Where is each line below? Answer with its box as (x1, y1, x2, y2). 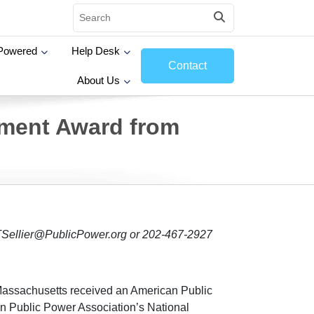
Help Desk (71, 45, 120, 57)
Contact (168, 60, 207, 71)
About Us (77, 74, 120, 86)
